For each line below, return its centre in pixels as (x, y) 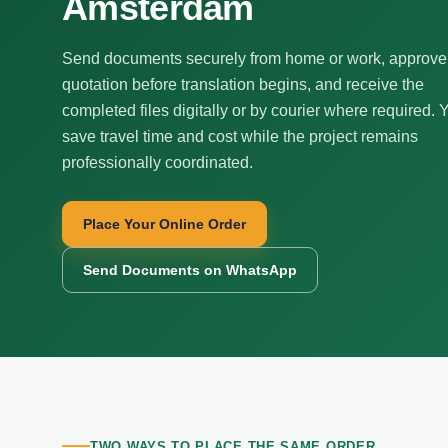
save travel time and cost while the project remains (240, 136)
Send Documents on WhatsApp (190, 269)
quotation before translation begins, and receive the (243, 84)
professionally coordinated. (157, 162)
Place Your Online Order (164, 223)
